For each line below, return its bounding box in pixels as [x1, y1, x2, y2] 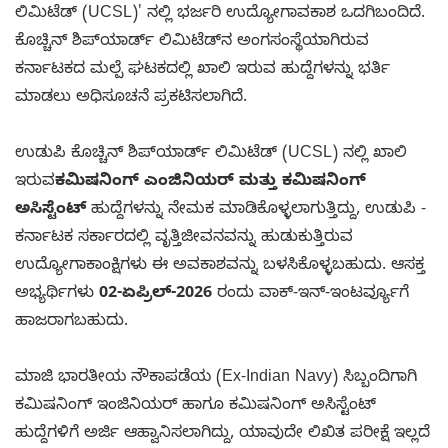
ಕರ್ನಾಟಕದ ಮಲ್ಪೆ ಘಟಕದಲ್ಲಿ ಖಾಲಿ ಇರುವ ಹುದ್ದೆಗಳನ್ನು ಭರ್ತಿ [15, 59, 390, 82]
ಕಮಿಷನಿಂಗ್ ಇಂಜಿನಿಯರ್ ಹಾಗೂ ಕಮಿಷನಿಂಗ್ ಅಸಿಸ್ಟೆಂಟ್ [15, 395, 376, 418]
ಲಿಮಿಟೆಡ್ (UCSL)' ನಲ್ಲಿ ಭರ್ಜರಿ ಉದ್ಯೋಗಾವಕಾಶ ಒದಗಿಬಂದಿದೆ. [15, 3, 425, 26]
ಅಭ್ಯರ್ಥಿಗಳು [15, 283, 99, 306]
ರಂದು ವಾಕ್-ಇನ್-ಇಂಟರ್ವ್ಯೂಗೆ [212, 283, 409, 306]
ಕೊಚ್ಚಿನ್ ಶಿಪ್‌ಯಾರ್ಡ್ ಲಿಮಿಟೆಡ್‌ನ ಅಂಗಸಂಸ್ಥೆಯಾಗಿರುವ [15, 31, 369, 54]
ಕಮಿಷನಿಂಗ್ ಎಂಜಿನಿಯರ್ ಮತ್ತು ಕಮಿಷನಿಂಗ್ [55, 171, 366, 194]
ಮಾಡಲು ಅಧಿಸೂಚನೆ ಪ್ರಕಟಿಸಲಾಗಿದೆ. [15, 87, 247, 110]
